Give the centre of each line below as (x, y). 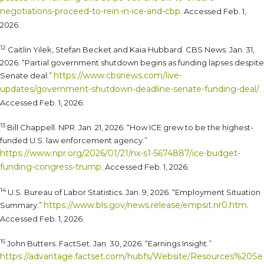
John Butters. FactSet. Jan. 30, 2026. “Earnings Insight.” (108, 244)
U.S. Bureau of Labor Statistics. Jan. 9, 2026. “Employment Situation (133, 192)
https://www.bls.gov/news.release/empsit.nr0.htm (145, 205)
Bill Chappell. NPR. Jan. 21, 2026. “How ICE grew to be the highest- (129, 128)
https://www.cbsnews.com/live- (118, 76)
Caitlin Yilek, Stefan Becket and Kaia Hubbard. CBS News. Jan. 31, (130, 50)
